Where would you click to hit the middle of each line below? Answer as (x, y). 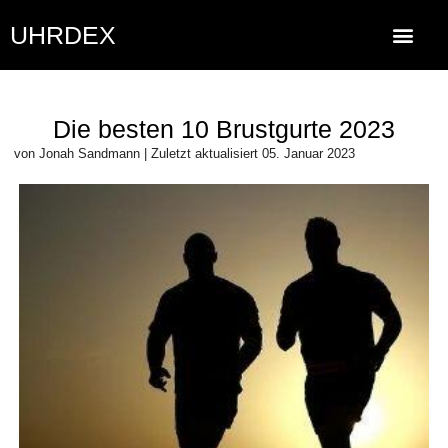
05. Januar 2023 (307, 154)
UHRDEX (63, 35)
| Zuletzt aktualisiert (199, 154)
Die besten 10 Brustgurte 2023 (224, 129)
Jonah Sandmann (90, 154)
